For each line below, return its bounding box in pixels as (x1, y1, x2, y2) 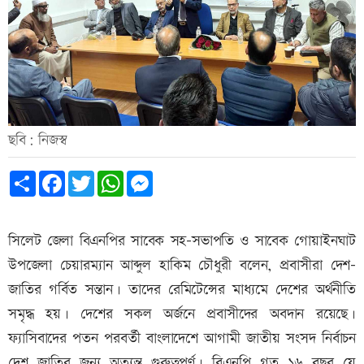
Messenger (153, 167, 199, 187)
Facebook (65, 167, 108, 187)
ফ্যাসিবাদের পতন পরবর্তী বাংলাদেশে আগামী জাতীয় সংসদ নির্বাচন (8, 328, 356, 349)
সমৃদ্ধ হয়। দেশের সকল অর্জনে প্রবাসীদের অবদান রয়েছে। (8, 304, 356, 325)
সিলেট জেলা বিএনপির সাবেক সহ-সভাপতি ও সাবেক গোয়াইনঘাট (8, 231, 356, 252)
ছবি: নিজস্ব (8, 130, 67, 151)
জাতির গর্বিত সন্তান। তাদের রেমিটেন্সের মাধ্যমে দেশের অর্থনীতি (8, 279, 356, 301)
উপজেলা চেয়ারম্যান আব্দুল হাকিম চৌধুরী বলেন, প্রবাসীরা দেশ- (8, 255, 356, 276)
